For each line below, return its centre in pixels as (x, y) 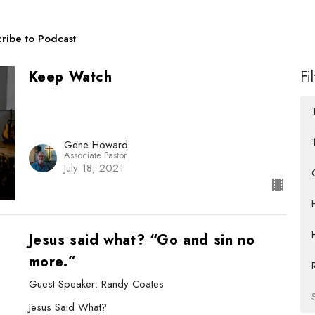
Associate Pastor (95, 155)
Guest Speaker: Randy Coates (96, 284)
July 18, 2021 (94, 168)
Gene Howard (96, 145)
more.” (52, 262)
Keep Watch (70, 77)
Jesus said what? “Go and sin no (142, 240)
